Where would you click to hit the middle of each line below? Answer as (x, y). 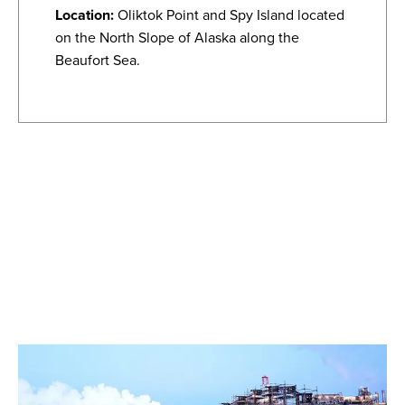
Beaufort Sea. (98, 60)
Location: (85, 15)
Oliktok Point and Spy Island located (231, 15)
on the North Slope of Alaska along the (177, 38)
